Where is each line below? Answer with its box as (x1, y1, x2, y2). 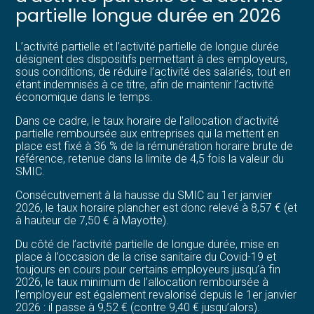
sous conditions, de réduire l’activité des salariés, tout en (15, 64, 292, 78)
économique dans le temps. (15, 90, 153, 104)
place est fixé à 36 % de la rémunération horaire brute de (15, 139, 294, 153)
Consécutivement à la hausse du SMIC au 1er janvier (15, 188, 273, 202)
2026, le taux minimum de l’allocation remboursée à (15, 275, 269, 289)
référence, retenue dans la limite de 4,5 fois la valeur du (15, 151, 285, 165)
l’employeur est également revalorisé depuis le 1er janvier (15, 287, 297, 301)
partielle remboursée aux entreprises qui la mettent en (15, 126, 280, 140)
